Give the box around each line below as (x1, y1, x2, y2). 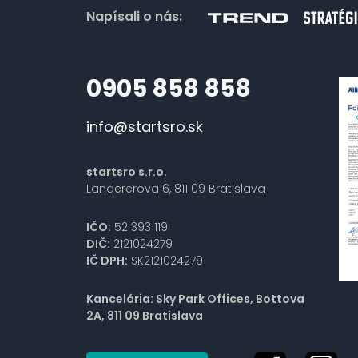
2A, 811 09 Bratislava (86, 307, 203, 324)
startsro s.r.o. (86, 163, 167, 180)
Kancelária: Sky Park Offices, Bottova (86, 290, 304, 307)
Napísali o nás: (86, 6, 182, 26)
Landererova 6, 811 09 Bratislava (86, 180, 265, 197)
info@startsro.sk (86, 116, 203, 137)
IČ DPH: (86, 252, 128, 268)
